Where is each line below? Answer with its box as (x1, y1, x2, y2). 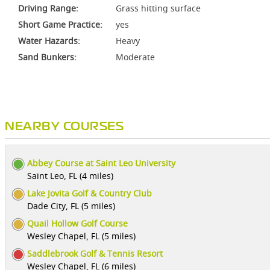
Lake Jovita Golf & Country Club (27, 187, 152, 199)
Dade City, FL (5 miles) (27, 200, 115, 212)
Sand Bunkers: (18, 51, 77, 63)
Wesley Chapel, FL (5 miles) (27, 230, 136, 242)
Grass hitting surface (116, 2, 201, 14)
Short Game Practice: (18, 19, 102, 30)
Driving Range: (18, 2, 78, 14)
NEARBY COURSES (5, 122, 124, 132)
